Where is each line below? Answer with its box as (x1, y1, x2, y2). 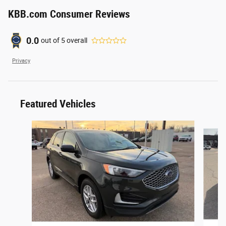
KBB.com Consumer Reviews (8, 8, 130, 20)
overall (65, 36, 87, 45)
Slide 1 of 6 (8, 121, 41, 129)
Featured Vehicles (20, 97, 96, 110)
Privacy (12, 57, 30, 64)
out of (41, 36, 61, 45)
